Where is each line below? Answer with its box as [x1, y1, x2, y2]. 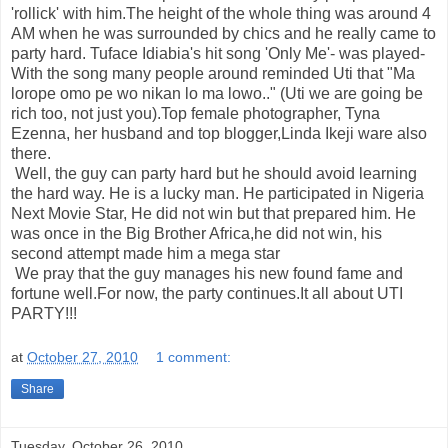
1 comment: [156, 348, 232, 365]
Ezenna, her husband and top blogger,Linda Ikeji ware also [11, 125, 427, 143]
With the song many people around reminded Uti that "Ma [11, 65, 415, 83]
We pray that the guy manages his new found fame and [11, 265, 403, 283]
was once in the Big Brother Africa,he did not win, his [11, 225, 382, 243]
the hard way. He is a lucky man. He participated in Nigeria [11, 185, 424, 203]
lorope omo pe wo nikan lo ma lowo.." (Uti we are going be [11, 85, 423, 103]
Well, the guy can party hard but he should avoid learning [11, 165, 417, 183]
